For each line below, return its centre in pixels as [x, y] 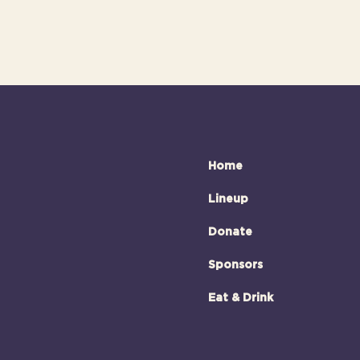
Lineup [228, 199]
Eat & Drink [240, 298]
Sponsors [235, 265]
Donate [230, 232]
